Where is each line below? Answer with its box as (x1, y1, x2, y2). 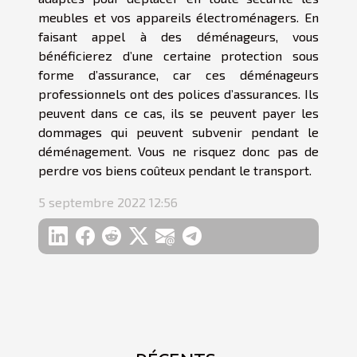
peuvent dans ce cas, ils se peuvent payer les (38, 104, 319, 120)
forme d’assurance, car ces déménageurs (38, 66, 319, 82)
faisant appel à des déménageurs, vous (38, 28, 319, 44)
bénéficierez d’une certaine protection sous (38, 47, 319, 63)
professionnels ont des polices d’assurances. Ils (38, 85, 319, 101)
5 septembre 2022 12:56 (38, 194, 178, 210)
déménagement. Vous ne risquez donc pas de (38, 143, 319, 159)
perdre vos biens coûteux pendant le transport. (38, 162, 312, 178)
